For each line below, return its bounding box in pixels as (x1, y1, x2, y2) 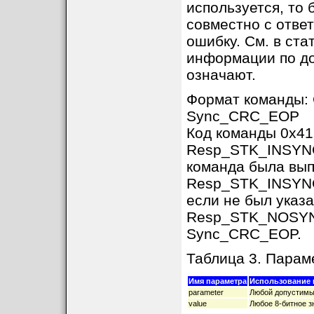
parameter (188, 288, 224, 296)
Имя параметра (188, 277, 247, 285)
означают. (186, 67, 256, 83)
